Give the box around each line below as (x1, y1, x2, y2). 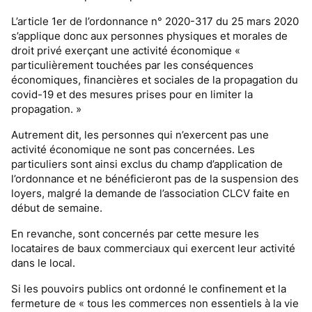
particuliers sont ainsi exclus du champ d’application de (11, 157, 283, 171)
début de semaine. (11, 201, 102, 214)
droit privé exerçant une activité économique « (11, 44, 240, 57)
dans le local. (11, 256, 75, 270)
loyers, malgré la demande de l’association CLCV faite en (11, 187, 290, 200)
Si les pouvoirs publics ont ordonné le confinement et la (11, 282, 286, 295)
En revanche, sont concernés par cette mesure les (11, 227, 259, 240)
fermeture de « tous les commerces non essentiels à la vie (11, 297, 299, 310)
